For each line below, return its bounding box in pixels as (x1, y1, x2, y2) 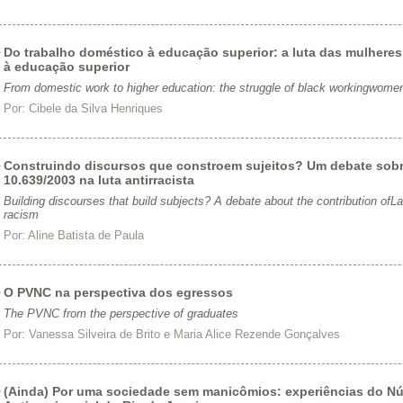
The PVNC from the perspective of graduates (3, 307, 238, 320)
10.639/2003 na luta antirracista (3, 173, 194, 187)
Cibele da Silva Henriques (28, 102, 163, 115)
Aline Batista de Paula (27, 228, 144, 242)
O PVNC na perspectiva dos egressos (3, 285, 233, 300)
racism (3, 208, 39, 221)
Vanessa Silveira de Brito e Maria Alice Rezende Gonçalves (28, 327, 340, 341)
